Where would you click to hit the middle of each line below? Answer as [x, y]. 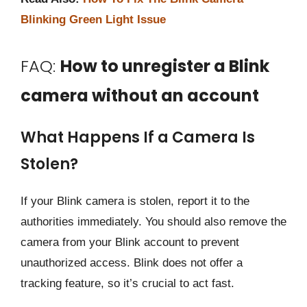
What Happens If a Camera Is [138, 137]
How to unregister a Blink [165, 66]
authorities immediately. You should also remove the [153, 221]
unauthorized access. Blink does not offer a [132, 262]
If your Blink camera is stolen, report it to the [135, 201]
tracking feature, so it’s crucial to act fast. [127, 283]
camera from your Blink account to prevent [130, 242]
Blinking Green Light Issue [93, 19]
